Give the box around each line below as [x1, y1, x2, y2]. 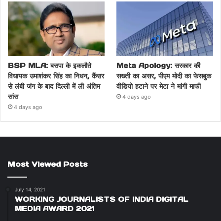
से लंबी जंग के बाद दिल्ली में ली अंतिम [8, 82, 100, 91]
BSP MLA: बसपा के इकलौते [8, 61, 91, 71]
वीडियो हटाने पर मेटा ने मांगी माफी [116, 82, 201, 91]
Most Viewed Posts [7, 159, 88, 169]
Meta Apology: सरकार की [116, 61, 201, 71]
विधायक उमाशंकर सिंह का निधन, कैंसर [8, 72, 104, 81]
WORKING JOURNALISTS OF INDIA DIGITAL [15, 195, 188, 204]
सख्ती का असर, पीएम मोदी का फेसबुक [116, 72, 212, 81]
